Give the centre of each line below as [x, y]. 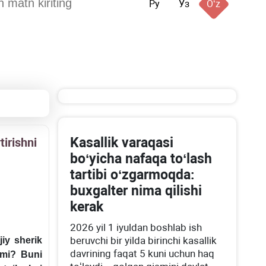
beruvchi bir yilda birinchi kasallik [144, 240]
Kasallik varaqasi [122, 143]
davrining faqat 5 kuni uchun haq [142, 254]
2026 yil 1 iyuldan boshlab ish [136, 227]
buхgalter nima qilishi [136, 191]
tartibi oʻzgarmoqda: [132, 175]
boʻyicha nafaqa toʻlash [141, 159]
